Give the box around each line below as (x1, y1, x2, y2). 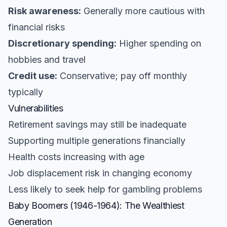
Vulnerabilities (8, 103, 63, 113)
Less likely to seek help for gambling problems (8, 184, 202, 195)
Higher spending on (117, 38, 201, 49)
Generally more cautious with (81, 6, 205, 16)
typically (8, 87, 43, 97)
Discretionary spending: (8, 38, 117, 49)
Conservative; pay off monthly (57, 70, 187, 81)
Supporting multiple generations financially (8, 135, 185, 146)
